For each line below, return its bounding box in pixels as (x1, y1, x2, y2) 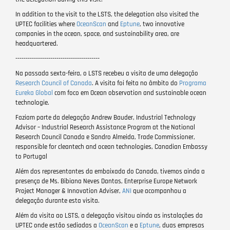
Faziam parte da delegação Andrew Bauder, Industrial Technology (15, 113, 196, 122)
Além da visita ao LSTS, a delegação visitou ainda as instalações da (15, 211, 203, 220)
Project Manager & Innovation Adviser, (15, 186, 122, 196)
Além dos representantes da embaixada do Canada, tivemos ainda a (15, 167, 205, 176)
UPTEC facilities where (15, 20, 76, 29)
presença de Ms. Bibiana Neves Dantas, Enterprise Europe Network (15, 177, 197, 186)
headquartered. (15, 39, 58, 48)
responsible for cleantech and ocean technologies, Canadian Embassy (15, 142, 207, 151)
